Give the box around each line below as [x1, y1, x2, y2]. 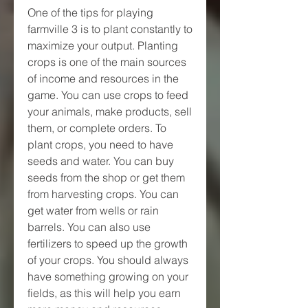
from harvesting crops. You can [27, 186, 179, 201]
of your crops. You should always [27, 252, 188, 267]
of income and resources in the [27, 71, 179, 85]
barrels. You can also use [27, 219, 151, 234]
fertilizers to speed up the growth [27, 236, 188, 250]
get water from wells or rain [27, 203, 159, 217]
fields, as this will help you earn [27, 285, 181, 300]
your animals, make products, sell [27, 104, 192, 118]
